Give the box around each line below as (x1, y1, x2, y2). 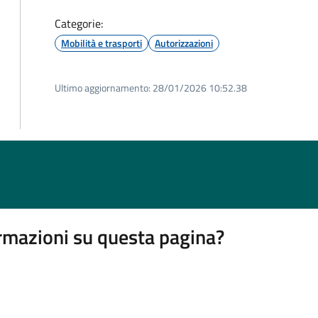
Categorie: (55, 15, 103, 32)
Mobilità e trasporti (61, 35, 142, 50)
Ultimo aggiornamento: (55, 80, 150, 95)
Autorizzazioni (155, 35, 213, 50)
